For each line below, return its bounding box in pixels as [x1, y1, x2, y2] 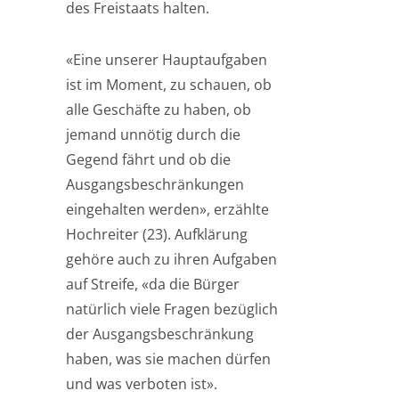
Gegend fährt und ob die [66, 150, 231, 169]
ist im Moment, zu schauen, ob [66, 75, 272, 94]
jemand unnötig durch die [66, 125, 240, 144]
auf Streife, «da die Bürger [66, 274, 240, 294]
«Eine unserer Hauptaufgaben [66, 50, 267, 69]
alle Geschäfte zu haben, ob [66, 100, 251, 119]
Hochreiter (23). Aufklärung [66, 224, 248, 244]
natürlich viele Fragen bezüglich [66, 299, 278, 319]
